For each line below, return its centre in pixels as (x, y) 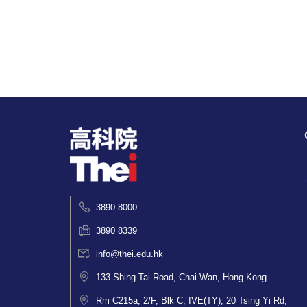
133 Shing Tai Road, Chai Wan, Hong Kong (181, 277)
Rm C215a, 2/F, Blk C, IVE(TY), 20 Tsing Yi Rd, (192, 300)
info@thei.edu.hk (130, 254)
